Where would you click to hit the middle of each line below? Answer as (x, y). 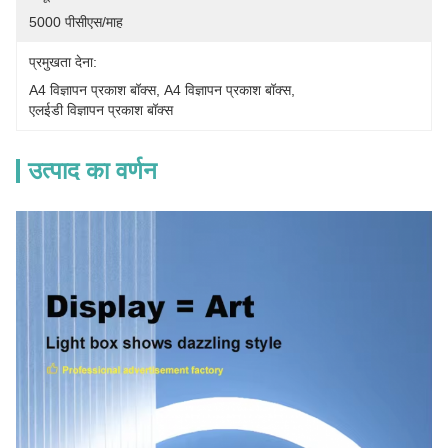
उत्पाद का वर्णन (92, 170)
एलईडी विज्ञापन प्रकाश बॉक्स (101, 110)
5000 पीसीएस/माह (76, 22)
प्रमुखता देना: (63, 62)
